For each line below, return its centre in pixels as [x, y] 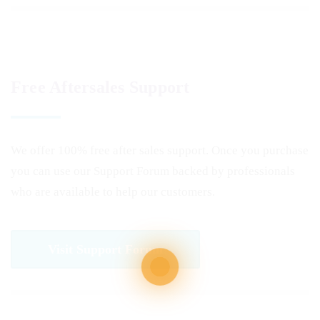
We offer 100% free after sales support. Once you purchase [160, 150]
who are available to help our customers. [113, 192]
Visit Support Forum [105, 249]
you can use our [52, 171]
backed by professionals [232, 171]
